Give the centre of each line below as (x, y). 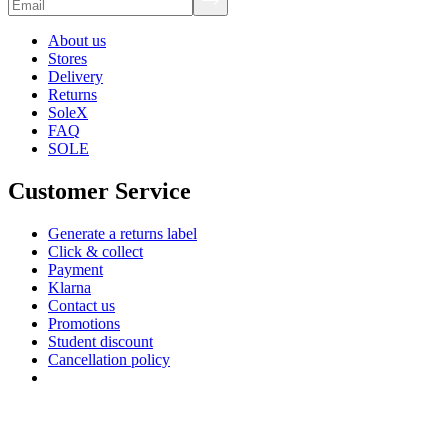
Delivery (75, 77)
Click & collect (95, 251)
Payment (75, 269)
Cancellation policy (109, 359)
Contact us (81, 305)
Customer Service (99, 190)
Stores (67, 59)
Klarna (69, 287)
